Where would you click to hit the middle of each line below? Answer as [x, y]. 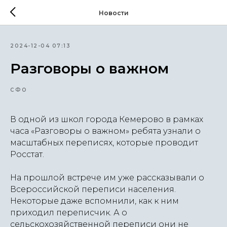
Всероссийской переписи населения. [93, 189]
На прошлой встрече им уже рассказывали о [107, 178]
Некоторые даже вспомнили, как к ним [94, 201]
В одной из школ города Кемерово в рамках [107, 119]
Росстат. [27, 154]
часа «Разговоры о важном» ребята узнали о [105, 131]
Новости [113, 13]
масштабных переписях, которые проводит [104, 143]
